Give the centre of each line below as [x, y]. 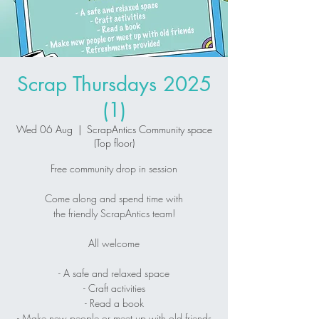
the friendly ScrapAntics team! [114, 213]
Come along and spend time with [114, 198]
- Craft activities [114, 288]
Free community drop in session [114, 168]
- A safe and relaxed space [114, 273]
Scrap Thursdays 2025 [114, 84]
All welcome [114, 243]
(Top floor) [114, 142]
